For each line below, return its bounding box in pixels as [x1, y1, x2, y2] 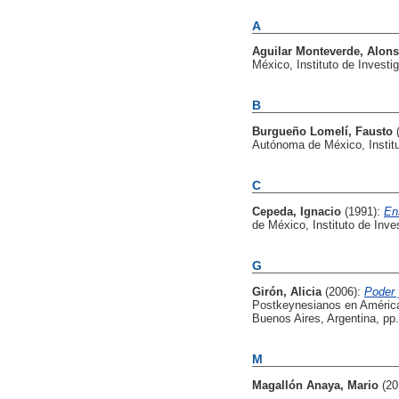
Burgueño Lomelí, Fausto [252, 125, 393, 139]
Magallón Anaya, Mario [252, 378, 379, 392]
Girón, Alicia [252, 284, 322, 298]
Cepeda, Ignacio [252, 204, 341, 218]
